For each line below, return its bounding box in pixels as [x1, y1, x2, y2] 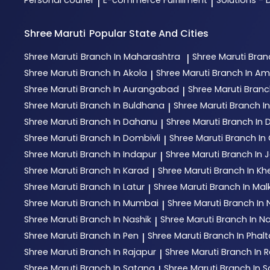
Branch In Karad [80, 165, 149, 177]
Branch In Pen [80, 230, 139, 242]
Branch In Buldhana [80, 99, 165, 112]
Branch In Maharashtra [81, 51, 180, 63]
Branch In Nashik [80, 213, 151, 226]
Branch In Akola [80, 67, 147, 80]
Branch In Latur [80, 181, 145, 193]
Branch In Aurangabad [80, 83, 179, 96]
